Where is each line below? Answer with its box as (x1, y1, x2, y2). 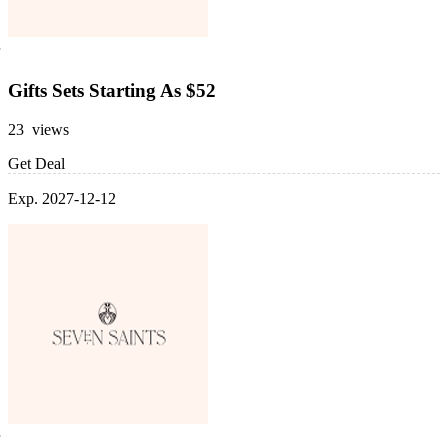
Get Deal (8, 154, 65, 172)
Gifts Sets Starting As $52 (8, 79, 216, 101)
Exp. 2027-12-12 (8, 189, 116, 207)
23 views (8, 120, 69, 138)
